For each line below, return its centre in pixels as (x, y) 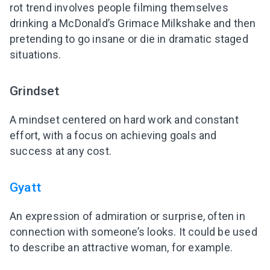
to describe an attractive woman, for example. (121, 247)
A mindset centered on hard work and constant (124, 119)
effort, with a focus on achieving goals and (113, 135)
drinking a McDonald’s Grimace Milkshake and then (133, 23)
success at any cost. (61, 151)
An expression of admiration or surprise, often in (127, 216)
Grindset (35, 90)
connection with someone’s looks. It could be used (133, 232)
